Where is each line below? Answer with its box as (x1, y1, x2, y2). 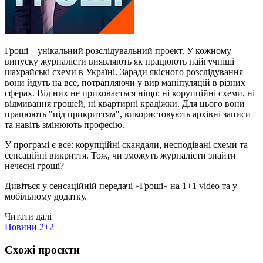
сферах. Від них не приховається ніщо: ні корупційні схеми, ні (5, 87, 255, 98)
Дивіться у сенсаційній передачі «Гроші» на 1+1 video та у (5, 180, 237, 191)
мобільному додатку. (5, 191, 87, 201)
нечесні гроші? (5, 160, 64, 171)
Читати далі (5, 211, 52, 221)
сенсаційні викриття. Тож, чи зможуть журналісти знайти (5, 150, 236, 160)
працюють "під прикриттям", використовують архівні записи (5, 109, 251, 119)
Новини (5, 221, 37, 232)
